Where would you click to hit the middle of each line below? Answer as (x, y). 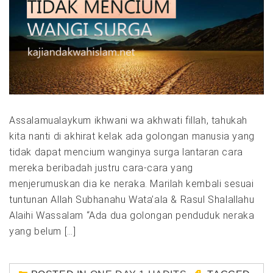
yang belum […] (43, 232)
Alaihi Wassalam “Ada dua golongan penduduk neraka (132, 216)
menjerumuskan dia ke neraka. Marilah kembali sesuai (132, 184)
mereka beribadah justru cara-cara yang (101, 168)
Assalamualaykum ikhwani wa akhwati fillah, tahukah (129, 121)
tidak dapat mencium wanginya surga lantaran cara (126, 152)
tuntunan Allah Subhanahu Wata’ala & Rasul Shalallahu (132, 200)
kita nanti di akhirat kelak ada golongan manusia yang (132, 136)
